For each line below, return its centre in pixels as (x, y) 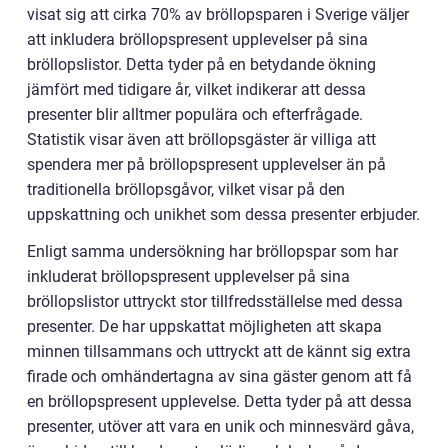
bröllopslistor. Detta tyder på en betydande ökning (201, 64)
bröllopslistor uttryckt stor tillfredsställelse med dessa (215, 301)
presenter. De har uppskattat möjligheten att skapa (204, 326)
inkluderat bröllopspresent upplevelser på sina (188, 276)
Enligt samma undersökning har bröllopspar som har (212, 251)
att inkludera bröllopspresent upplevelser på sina (197, 39)
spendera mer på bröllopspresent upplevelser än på (206, 164)
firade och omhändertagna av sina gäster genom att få (219, 376)
